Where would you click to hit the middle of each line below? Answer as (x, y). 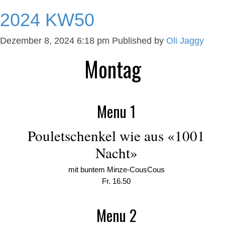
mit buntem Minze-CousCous (116, 170)
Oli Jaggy (185, 41)
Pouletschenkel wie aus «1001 (116, 135)
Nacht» (116, 152)
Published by (139, 41)
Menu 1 (116, 111)
